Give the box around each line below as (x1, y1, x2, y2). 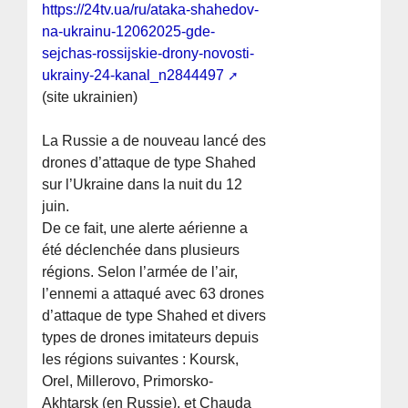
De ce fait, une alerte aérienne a (42, 220, 249, 237)
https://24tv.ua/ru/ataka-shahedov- (42, 2, 260, 18)
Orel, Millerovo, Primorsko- (42, 373, 214, 390)
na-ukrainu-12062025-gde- (42, 24, 216, 40)
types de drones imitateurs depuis (42, 330, 260, 346)
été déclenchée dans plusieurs (42, 242, 240, 259)
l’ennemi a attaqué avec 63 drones (42, 286, 265, 302)
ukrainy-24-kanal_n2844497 (42, 67, 225, 84)
